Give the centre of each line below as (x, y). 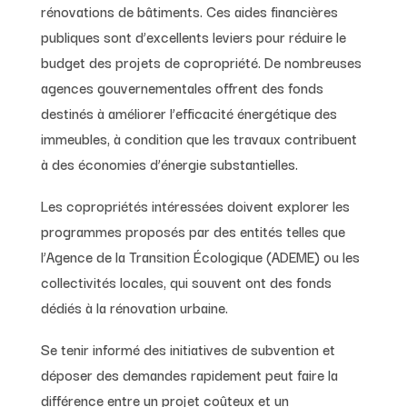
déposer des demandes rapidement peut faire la (189, 374)
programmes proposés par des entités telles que (193, 230)
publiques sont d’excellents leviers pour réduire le (193, 36)
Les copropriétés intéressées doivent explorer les (195, 205)
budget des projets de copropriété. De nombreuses (201, 61)
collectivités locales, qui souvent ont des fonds (186, 281)
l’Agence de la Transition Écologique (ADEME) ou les (200, 256)
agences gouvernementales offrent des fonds (182, 87)
